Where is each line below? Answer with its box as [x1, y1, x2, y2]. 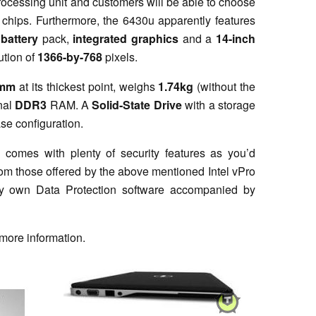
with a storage [181, 96, 256, 113]
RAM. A [49, 96, 92, 113]
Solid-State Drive [92, 96, 182, 113]
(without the [193, 78, 256, 95]
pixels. [102, 48, 138, 65]
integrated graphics [73, 30, 179, 47]
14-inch [216, 30, 256, 47]
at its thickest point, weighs [16, 78, 159, 95]
